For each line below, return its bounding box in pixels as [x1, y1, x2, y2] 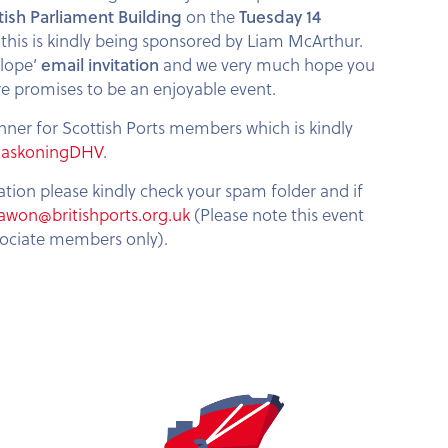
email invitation [41, 51, 159, 77]
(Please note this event [190, 201, 364, 227]
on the [186, 3, 239, 29]
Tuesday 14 [239, 3, 321, 29]
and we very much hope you [159, 51, 375, 77]
